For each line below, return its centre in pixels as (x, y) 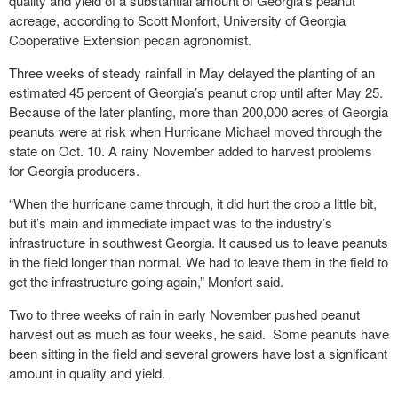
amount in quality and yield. (87, 373)
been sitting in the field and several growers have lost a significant (198, 353)
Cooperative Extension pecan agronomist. (130, 40)
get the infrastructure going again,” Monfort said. (146, 281)
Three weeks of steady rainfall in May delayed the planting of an (192, 72)
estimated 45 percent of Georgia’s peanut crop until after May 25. (196, 92)
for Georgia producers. (74, 170)
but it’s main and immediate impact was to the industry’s (171, 223)
